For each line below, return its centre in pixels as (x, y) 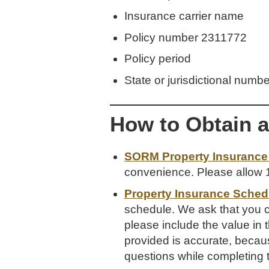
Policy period (158, 59)
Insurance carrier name (184, 16)
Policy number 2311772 (186, 37)
